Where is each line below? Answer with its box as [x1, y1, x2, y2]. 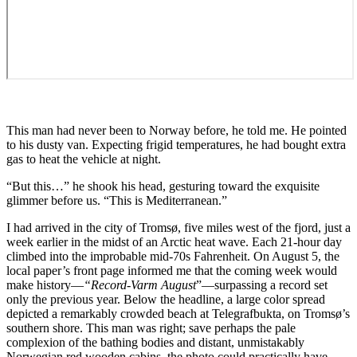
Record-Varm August [91, 277, 196, 292]
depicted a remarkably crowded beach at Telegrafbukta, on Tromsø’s [6, 306, 350, 320]
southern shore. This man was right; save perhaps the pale [6, 320, 296, 335]
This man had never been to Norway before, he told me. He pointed [6, 123, 347, 137]
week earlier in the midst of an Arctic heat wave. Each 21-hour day [6, 234, 342, 249]
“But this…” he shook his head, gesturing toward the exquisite [6, 178, 320, 193]
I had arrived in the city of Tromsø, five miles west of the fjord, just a [6, 220, 351, 234]
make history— [6, 277, 84, 292]
